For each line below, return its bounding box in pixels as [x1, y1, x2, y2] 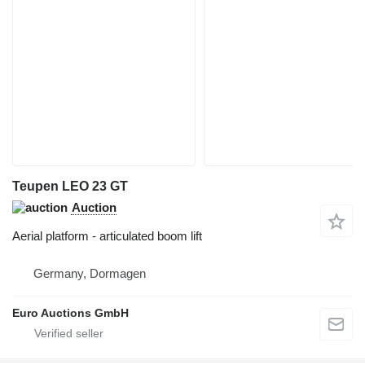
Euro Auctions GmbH [12, 306, 129, 320]
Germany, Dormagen [33, 266, 146, 281]
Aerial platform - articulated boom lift [12, 229, 202, 244]
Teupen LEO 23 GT [12, 179, 128, 194]
